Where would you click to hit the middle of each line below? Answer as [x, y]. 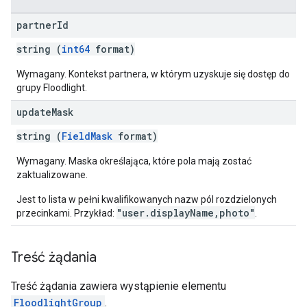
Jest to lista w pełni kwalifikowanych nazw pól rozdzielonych [147, 199]
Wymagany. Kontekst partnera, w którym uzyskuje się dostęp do [153, 74]
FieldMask [87, 136]
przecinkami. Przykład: [66, 213]
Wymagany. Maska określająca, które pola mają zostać [134, 161]
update [34, 112]
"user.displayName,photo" [186, 213]
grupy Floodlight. [52, 88]
